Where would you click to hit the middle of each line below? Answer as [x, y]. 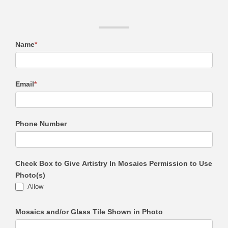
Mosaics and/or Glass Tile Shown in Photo [89, 212]
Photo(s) [30, 175]
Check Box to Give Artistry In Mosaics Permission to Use [114, 163]
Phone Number [41, 123]
